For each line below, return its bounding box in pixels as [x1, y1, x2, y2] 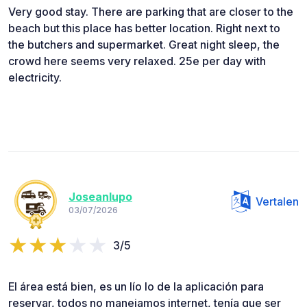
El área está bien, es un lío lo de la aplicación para [8, 280, 264, 294]
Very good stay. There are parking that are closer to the [8, 5, 293, 19]
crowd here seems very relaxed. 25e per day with [8, 54, 266, 69]
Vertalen [256, 195, 299, 209]
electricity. [8, 71, 62, 85]
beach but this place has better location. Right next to [8, 21, 280, 36]
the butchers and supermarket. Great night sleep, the [8, 38, 280, 52]
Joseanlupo [69, 189, 132, 204]
